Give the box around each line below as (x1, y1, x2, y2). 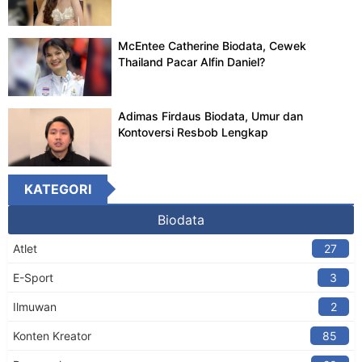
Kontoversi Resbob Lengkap (118, 124, 269, 139)
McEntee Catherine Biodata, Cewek (118, 38, 307, 53)
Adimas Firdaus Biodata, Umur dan (118, 108, 304, 123)
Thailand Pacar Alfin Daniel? (118, 54, 266, 69)
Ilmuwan (13, 300, 57, 314)
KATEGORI (24, 181, 91, 198)
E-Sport (13, 271, 53, 285)
